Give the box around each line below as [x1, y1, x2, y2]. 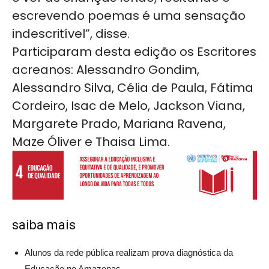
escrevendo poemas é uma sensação [12, 7, 246, 25]
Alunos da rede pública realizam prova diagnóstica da [25, 247, 233, 258]
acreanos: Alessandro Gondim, [12, 61, 199, 79]
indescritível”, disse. [12, 25, 130, 43]
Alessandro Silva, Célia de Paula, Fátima [12, 79, 253, 97]
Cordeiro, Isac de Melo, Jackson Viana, [12, 97, 245, 115]
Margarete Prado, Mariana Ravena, [12, 115, 226, 133]
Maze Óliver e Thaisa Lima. [12, 133, 170, 151]
